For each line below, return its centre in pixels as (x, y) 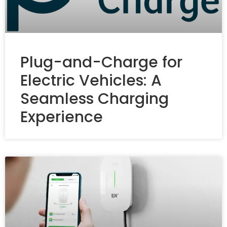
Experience (62, 117)
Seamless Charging (94, 99)
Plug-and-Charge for (101, 62)
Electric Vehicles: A (91, 80)
